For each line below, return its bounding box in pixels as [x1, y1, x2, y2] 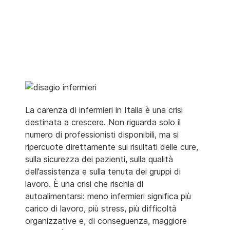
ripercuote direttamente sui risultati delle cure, [25, 141, 198, 152]
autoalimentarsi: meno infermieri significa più [25, 190, 191, 201]
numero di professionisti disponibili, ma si [25, 129, 179, 140]
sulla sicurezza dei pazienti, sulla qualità [25, 154, 173, 164]
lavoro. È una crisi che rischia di [25, 178, 143, 189]
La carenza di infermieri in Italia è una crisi [25, 104, 183, 115]
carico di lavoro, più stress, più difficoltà [25, 203, 177, 214]
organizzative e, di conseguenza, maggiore [25, 215, 187, 226]
